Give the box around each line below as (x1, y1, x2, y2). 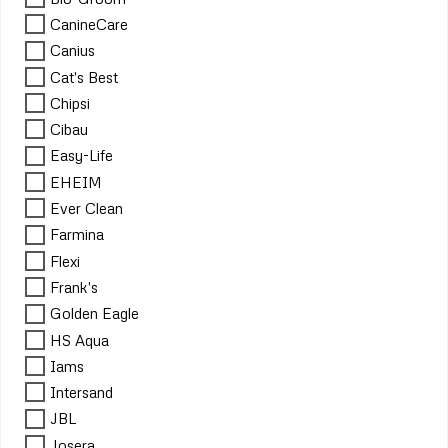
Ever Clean (50, 199, 123, 218)
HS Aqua (50, 330, 109, 349)
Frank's (50, 278, 98, 297)
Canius (50, 41, 95, 60)
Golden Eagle (50, 304, 139, 323)
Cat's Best (50, 67, 118, 86)
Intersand (50, 383, 113, 402)
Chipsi (50, 94, 90, 113)
